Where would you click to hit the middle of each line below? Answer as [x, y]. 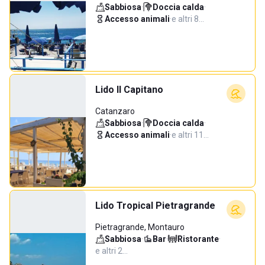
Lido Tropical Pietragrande [155, 206]
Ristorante [198, 239]
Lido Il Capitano [129, 90]
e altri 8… [188, 19]
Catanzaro [115, 111]
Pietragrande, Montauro [140, 227]
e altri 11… [190, 135]
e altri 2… [112, 251]
